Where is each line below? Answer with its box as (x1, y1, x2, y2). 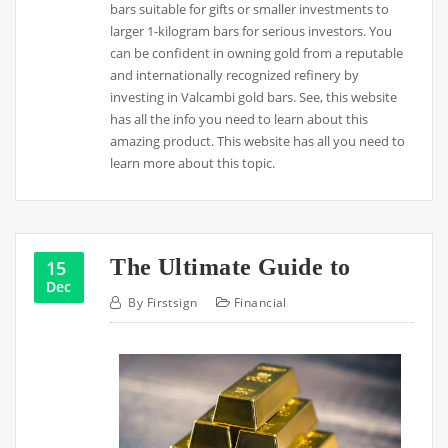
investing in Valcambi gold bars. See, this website (110, 87, 398, 106)
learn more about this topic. (110, 153, 276, 172)
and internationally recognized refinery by (110, 65, 360, 84)
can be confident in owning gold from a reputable (110, 43, 404, 62)
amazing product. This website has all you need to (110, 131, 406, 150)
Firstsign (146, 293, 198, 311)
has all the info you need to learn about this (110, 109, 369, 128)
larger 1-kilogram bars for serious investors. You (110, 21, 393, 40)
